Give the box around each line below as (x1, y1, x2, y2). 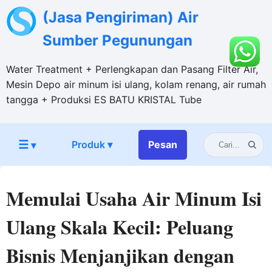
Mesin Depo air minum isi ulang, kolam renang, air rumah (6, 78, 266, 90)
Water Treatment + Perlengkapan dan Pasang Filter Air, (6, 63, 258, 75)
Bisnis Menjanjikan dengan (6, 241, 234, 270)
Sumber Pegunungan (42, 32, 192, 49)
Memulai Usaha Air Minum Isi (6, 184, 262, 212)
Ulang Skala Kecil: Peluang (6, 212, 233, 241)
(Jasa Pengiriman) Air (42, 8, 199, 26)
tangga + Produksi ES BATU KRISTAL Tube (6, 93, 202, 106)
